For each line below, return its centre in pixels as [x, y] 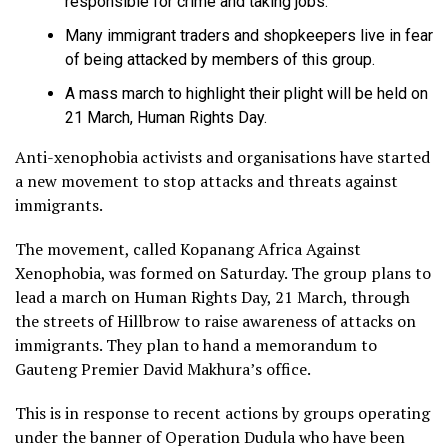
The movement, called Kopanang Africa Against [188, 249]
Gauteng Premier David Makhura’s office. [163, 369]
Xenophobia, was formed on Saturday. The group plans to [223, 273]
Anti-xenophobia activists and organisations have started [222, 157]
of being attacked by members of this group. [220, 60]
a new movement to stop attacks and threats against [206, 181]
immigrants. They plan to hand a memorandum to [196, 345]
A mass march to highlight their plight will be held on [246, 94]
